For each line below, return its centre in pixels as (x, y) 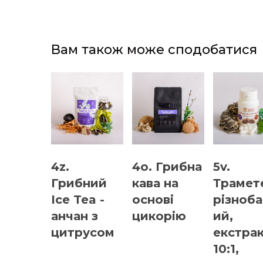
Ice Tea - (78, 199)
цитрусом (83, 232)
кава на (155, 183)
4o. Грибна (167, 166)
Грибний (79, 183)
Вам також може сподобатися (154, 49)
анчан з (75, 216)
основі (153, 199)
